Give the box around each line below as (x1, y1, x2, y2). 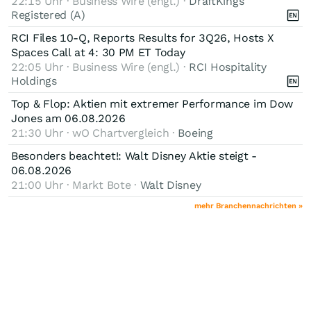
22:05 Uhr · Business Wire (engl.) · (11, 60, 190, 74)
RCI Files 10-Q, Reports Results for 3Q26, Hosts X (11, 31, 274, 44)
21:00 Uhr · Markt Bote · (11, 178, 140, 192)
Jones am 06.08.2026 (11, 111, 126, 125)
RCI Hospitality (189, 60, 267, 74)
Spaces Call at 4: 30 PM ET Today (11, 45, 185, 59)
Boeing (178, 126, 213, 140)
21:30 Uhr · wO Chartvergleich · (11, 126, 178, 140)
